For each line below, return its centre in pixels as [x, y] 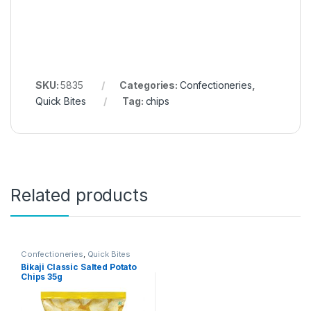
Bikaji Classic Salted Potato [79, 267]
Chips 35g [41, 276]
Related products [79, 195]
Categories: [150, 85]
